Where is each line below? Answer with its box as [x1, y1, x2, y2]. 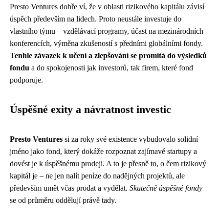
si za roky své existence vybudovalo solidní [63, 134, 198, 143]
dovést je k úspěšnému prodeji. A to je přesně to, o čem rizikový [10, 159, 206, 168]
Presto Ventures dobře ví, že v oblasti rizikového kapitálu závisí [10, 2, 204, 11]
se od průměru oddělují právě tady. [10, 196, 116, 204]
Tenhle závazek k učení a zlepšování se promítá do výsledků [10, 51, 207, 60]
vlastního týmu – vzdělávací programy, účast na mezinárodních [10, 26, 203, 35]
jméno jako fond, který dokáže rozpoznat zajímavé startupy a [10, 147, 197, 155]
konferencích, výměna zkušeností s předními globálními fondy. [10, 39, 203, 47]
